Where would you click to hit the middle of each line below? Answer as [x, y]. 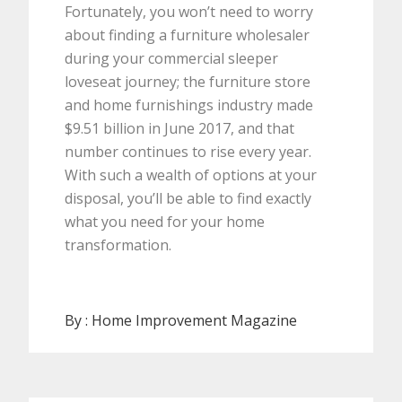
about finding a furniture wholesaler [188, 35]
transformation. [118, 245]
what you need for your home [165, 221]
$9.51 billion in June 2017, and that [180, 128]
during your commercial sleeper [172, 58]
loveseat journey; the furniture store [188, 81]
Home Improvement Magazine [195, 320]
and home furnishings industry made [189, 105]
